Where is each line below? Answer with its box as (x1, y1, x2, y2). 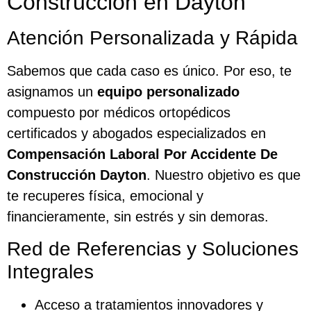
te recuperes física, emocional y (7, 188, 203, 204)
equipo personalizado (97, 84, 239, 100)
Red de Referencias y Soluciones (7, 237, 299, 260)
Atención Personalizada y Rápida (7, 27, 298, 49)
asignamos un (7, 84, 97, 100)
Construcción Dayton (7, 167, 146, 183)
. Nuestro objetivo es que (146, 167, 301, 183)
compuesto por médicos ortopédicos (7, 105, 230, 121)
